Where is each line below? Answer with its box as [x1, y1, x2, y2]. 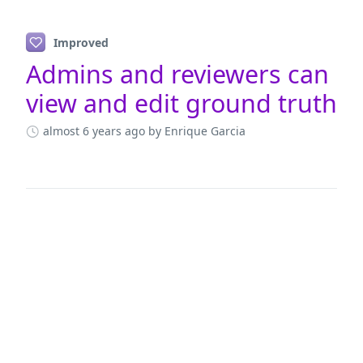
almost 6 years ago [43, 123, 145, 139]
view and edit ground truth [26, 87, 337, 120]
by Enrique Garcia [148, 123, 246, 139]
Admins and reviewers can [26, 58, 329, 91]
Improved [53, 34, 109, 50]
